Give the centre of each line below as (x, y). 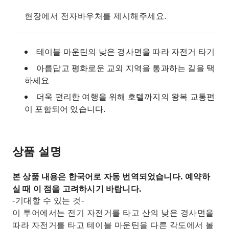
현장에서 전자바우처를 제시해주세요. (96, 16)
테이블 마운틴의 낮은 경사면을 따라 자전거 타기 (126, 52)
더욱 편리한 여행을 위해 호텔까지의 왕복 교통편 (126, 97)
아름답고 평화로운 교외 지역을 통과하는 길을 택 (126, 68)
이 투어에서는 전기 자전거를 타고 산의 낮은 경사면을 (113, 213)
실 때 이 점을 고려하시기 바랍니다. (77, 189)
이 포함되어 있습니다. (65, 109)
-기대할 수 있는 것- (48, 201)
